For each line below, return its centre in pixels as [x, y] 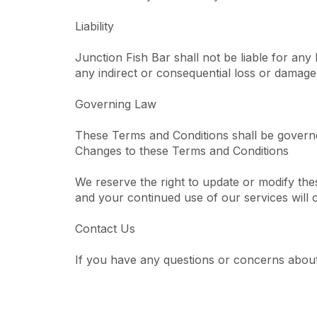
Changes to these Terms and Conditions [182, 151]
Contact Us [105, 229]
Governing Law [116, 104]
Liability [94, 26]
